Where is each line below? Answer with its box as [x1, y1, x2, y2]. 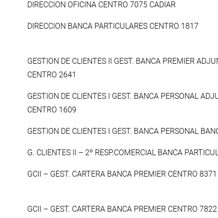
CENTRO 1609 [27, 105, 76, 115]
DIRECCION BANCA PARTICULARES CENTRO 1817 [27, 21, 199, 31]
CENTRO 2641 [27, 70, 76, 80]
